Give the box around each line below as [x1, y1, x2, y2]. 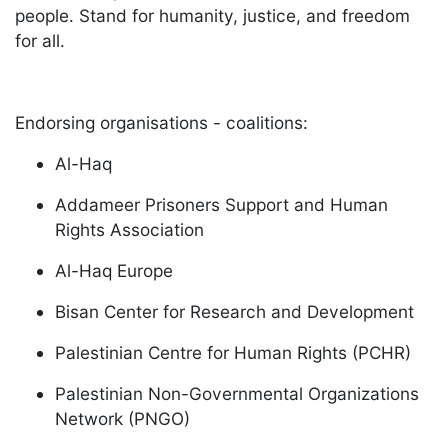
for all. [15, 29, 70, 51]
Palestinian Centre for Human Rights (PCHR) [55, 341, 419, 363]
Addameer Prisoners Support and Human [55, 193, 388, 215]
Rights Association [55, 218, 209, 240]
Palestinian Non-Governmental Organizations [55, 382, 419, 404]
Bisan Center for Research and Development [55, 300, 422, 322]
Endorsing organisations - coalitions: [15, 111, 316, 133]
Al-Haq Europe [55, 259, 178, 281]
